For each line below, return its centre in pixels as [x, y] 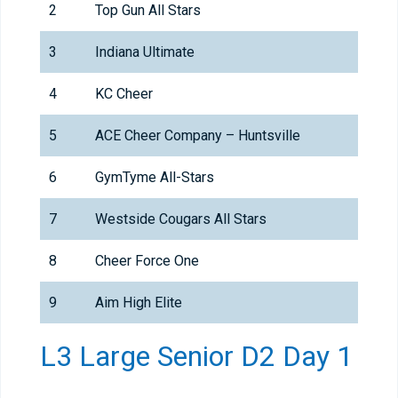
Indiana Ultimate [145, 52]
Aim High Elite [139, 303]
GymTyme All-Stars [155, 178]
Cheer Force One [147, 261]
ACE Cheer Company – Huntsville [198, 136]
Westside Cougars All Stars [181, 219]
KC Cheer [124, 94]
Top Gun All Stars [148, 11]
